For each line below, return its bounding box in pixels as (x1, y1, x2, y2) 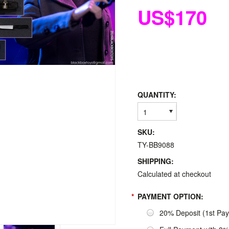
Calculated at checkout (138, 169, 211, 179)
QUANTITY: (138, 89, 176, 100)
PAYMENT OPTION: (138, 191, 203, 201)
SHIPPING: (138, 156, 174, 166)
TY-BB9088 (138, 140, 174, 150)
